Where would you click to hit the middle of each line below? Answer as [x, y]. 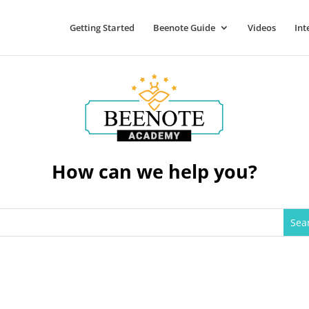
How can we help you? [154, 172]
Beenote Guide [184, 28]
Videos [261, 28]
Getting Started [102, 28]
